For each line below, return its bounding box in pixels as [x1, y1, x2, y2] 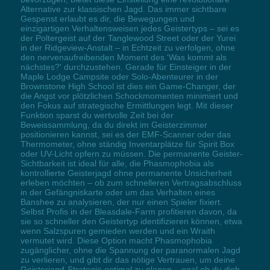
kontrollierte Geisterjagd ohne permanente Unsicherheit [20, 168, 232, 178]
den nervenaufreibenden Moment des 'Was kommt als [20, 52, 227, 63]
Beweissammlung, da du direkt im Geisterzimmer [20, 120, 207, 130]
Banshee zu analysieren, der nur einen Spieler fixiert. [20, 197, 222, 207]
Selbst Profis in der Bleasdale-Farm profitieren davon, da [20, 207, 237, 217]
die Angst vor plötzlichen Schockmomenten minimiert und [20, 91, 238, 101]
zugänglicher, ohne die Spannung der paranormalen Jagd [20, 245, 240, 256]
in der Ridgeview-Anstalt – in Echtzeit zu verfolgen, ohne [20, 43, 235, 53]
